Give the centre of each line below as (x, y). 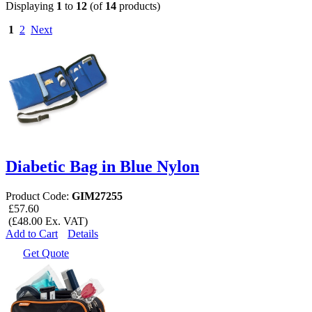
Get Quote (46, 253)
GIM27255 (97, 196)
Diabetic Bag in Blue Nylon (102, 166)
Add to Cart (32, 233)
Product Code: (39, 196)
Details (83, 233)
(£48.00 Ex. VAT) (47, 221)
